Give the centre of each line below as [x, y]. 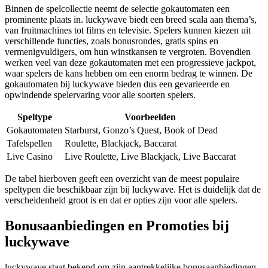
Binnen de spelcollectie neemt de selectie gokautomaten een [117, 8]
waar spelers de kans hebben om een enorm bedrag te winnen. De [129, 73]
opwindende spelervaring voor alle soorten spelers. [100, 95]
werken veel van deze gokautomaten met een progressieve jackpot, [130, 62]
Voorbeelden [150, 117]
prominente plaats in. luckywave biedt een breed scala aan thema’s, [131, 19]
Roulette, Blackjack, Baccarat [121, 143]
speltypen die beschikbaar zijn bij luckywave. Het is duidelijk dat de [133, 189]
